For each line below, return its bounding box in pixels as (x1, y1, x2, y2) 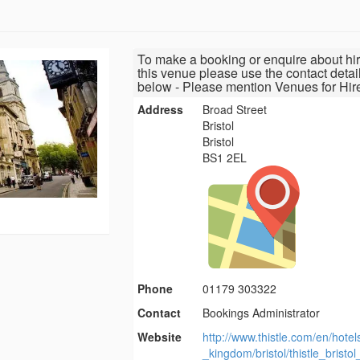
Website (137, 329, 182, 346)
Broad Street (202, 101, 268, 118)
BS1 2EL (202, 149, 247, 166)
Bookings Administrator (202, 305, 321, 321)
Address (137, 101, 183, 118)
